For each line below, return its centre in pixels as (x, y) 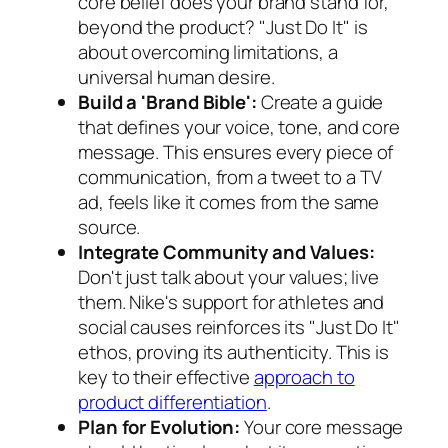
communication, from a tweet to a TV (230, 176)
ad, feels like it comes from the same (229, 201)
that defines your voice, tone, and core (239, 126)
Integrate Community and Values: (226, 251)
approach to (304, 376)
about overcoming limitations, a (208, 51)
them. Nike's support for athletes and (231, 301)
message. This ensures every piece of (236, 151)
